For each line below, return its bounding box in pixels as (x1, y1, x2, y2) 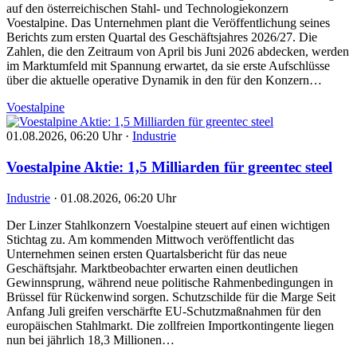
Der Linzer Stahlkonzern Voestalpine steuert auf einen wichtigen (6, 218, 330, 232)
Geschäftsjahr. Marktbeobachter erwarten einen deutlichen (6, 261, 298, 275)
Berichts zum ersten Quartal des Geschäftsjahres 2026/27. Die (6, 30, 317, 45)
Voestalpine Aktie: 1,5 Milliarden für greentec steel (6, 159, 332, 176)
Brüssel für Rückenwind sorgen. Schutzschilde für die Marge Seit (6, 289, 335, 304)
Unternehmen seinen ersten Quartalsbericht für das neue (6, 246, 287, 261)
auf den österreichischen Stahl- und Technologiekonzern (6, 2, 288, 16)
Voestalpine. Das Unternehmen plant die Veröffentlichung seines (6, 16, 330, 30)
